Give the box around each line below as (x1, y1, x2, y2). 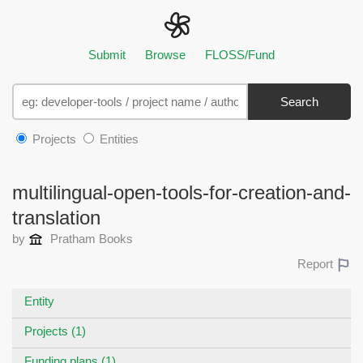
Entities (96, 132, 139, 146)
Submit (88, 48, 126, 62)
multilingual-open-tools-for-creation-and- (12, 181, 351, 203)
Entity (24, 294, 54, 309)
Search (280, 95, 318, 109)
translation (12, 207, 100, 228)
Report (297, 257, 336, 271)
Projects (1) (24, 324, 86, 339)
